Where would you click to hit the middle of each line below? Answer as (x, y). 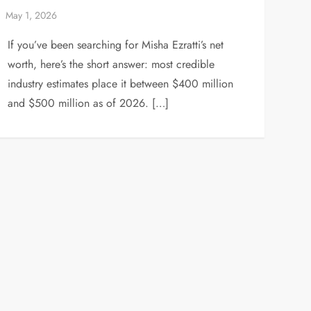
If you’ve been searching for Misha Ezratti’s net (115, 44)
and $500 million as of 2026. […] (88, 103)
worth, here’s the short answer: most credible (111, 64)
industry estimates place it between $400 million (120, 83)
